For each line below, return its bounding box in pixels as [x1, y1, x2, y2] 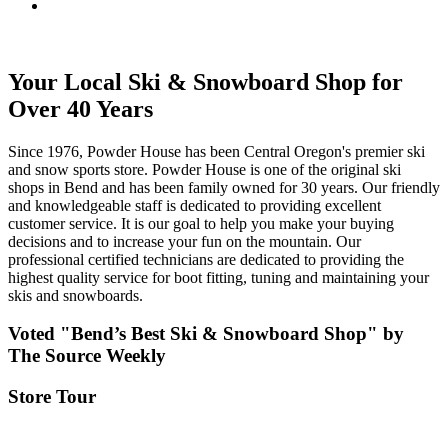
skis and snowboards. [8, 286, 143, 304]
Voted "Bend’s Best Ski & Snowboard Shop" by [8, 323, 404, 345]
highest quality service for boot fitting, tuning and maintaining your [8, 268, 429, 286]
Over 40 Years [8, 95, 153, 122]
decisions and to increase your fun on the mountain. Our [8, 232, 361, 250]
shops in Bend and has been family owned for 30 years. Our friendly [8, 178, 440, 196]
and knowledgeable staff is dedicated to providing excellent [8, 196, 381, 214]
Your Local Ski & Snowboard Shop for [8, 68, 403, 95]
